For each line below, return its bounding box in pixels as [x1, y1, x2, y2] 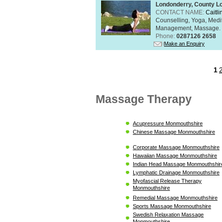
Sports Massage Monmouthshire [133, 203, 211, 209]
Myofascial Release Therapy [133, 177, 202, 184]
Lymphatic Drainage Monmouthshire [133, 169, 220, 175]
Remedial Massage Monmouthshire [133, 194, 218, 201]
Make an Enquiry [164, 40, 205, 47]
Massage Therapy [96, 92, 192, 106]
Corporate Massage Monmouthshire [133, 144, 220, 150]
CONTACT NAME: [156, 8, 206, 16]
